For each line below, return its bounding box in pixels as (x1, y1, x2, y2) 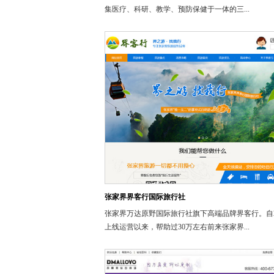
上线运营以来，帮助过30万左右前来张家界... (104, 223, 250, 231)
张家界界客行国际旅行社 (104, 193, 185, 201)
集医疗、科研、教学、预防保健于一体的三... (104, 5, 250, 13)
